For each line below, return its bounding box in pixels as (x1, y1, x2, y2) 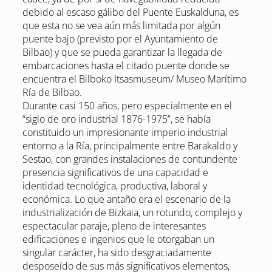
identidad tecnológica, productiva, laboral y (22, 179, 207, 193)
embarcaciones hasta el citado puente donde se (22, 59, 229, 73)
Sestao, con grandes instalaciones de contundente (22, 152, 237, 166)
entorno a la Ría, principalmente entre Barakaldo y (22, 139, 237, 153)
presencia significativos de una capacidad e (22, 166, 208, 180)
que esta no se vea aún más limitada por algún (22, 19, 220, 33)
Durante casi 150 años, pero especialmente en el (22, 99, 232, 113)
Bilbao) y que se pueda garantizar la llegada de (22, 46, 222, 59)
